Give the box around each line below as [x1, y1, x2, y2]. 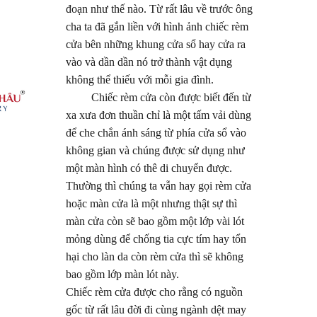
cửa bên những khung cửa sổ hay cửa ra [66, 38, 246, 51]
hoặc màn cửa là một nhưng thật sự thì [66, 197, 238, 210]
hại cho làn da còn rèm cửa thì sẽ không [66, 250, 244, 263]
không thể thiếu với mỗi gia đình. [66, 74, 214, 86]
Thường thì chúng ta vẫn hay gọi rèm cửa [66, 180, 252, 192]
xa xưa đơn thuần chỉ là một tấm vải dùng [66, 109, 252, 122]
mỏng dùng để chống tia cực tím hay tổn [66, 233, 247, 246]
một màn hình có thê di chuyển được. [66, 162, 233, 175]
